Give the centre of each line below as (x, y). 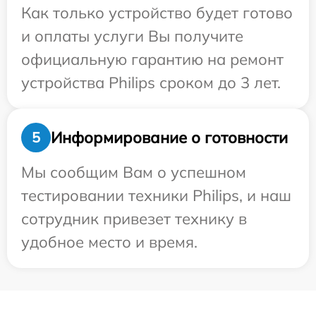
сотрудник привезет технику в (134, 219)
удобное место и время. (109, 242)
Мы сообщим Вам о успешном (134, 172)
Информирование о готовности (169, 137)
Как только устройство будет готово (157, 13)
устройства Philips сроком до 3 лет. (151, 83)
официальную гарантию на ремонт (152, 60)
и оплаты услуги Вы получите (132, 36)
